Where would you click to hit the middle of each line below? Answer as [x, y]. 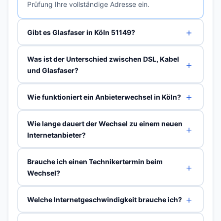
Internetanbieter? [56, 135]
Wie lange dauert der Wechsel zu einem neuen [105, 123]
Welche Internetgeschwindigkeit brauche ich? [104, 199]
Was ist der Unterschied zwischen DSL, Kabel [103, 59]
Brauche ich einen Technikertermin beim [95, 161]
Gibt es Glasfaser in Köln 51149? [81, 32]
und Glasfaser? [53, 70]
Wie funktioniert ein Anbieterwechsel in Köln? [104, 97]
